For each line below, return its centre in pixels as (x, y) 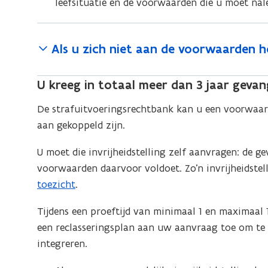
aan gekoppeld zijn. (81, 125)
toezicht (57, 184)
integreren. (63, 243)
